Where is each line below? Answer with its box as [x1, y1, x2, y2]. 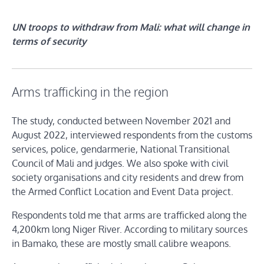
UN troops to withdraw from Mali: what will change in [12, 21, 250, 34]
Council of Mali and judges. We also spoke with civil [12, 157, 228, 170]
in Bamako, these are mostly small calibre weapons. [12, 237, 231, 250]
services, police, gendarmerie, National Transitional [12, 143, 229, 156]
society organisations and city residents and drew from [12, 171, 243, 184]
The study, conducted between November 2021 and [12, 115, 230, 127]
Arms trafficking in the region [12, 84, 169, 100]
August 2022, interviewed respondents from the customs [12, 129, 252, 141]
